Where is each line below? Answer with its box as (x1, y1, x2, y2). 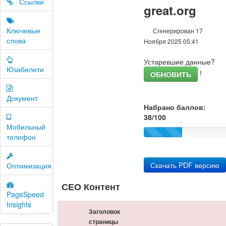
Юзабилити (7, 64, 44, 74)
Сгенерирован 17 (152, 26, 203, 35)
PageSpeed (7, 189, 44, 199)
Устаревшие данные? (143, 56, 215, 67)
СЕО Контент (62, 180, 121, 193)
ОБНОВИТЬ (150, 69, 191, 79)
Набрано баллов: (143, 102, 206, 112)
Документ (7, 93, 38, 103)
